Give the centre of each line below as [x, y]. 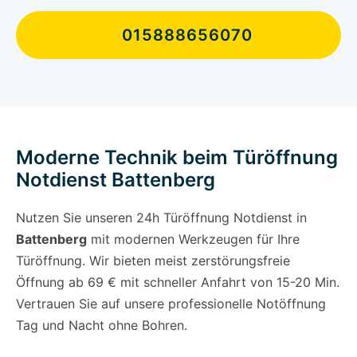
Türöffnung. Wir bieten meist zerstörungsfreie [153, 261]
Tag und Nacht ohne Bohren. [102, 326]
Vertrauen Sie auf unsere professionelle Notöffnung [171, 304]
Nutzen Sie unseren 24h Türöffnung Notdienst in [161, 218]
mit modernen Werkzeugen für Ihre [193, 239]
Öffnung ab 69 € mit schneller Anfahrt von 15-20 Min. [178, 282]
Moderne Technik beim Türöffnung [177, 158]
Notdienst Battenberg [116, 180]
